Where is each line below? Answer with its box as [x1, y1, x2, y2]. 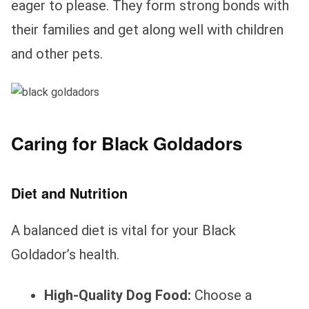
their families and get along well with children [11, 21, 283, 38]
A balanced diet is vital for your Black [11, 221, 236, 239]
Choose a [191, 286, 252, 303]
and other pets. [11, 45, 103, 62]
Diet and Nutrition [11, 182, 128, 203]
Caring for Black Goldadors [11, 130, 242, 156]
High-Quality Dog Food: [44, 286, 191, 303]
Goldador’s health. [11, 246, 119, 263]
